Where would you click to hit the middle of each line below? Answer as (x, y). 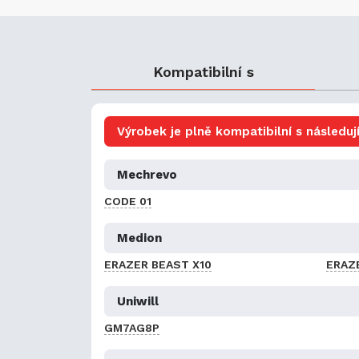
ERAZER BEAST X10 (158, 264)
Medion (139, 238)
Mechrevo (147, 174)
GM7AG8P (132, 327)
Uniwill (138, 301)
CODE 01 (128, 201)
